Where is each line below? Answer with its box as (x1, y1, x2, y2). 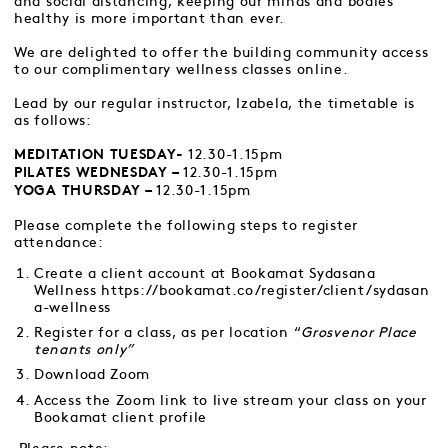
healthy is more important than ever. (14, 11, 286, 25)
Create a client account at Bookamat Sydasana (34, 266, 376, 280)
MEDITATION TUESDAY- (14, 148, 188, 162)
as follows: (14, 113, 92, 127)
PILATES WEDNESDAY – (14, 166, 183, 180)
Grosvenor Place (301, 326, 417, 340)
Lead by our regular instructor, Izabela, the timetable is (14, 96, 415, 110)
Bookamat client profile (34, 410, 212, 424)
